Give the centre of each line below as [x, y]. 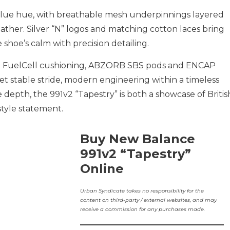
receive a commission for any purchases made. [142, 209]
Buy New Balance [137, 139]
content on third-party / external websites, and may [148, 200]
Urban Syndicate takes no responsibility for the [142, 191]
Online [102, 169]
